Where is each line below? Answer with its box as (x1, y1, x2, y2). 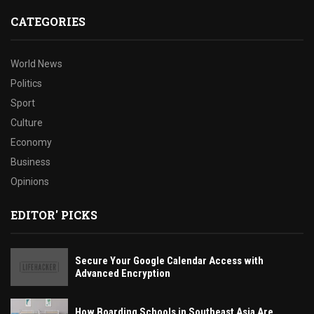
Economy (11, 136, 52, 148)
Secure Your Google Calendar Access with (75, 254, 264, 267)
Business (11, 156, 50, 168)
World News (11, 57, 62, 69)
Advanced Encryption (75, 266, 170, 280)
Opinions (11, 175, 49, 187)
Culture (11, 116, 43, 128)
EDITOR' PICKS (11, 207, 97, 222)
